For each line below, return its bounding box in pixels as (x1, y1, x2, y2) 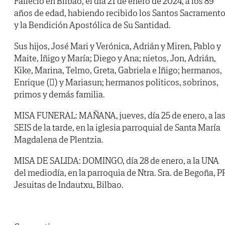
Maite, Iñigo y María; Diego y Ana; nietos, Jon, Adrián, (14, 52, 216, 64)
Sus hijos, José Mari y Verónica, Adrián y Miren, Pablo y (14, 40, 221, 52)
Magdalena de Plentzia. (14, 134, 103, 146)
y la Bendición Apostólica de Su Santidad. (14, 19, 171, 31)
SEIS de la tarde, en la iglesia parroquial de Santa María (14, 122, 220, 134)
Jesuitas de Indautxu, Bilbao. (14, 179, 124, 191)
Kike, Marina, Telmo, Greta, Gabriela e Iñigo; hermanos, (14, 64, 222, 76)
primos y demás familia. (14, 88, 105, 100)
